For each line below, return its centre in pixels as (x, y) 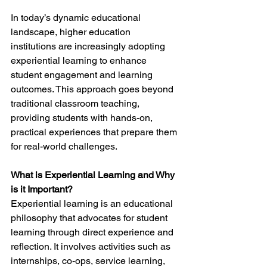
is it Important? (42, 189)
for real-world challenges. (64, 146)
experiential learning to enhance (80, 60)
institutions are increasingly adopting (89, 46)
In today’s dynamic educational (77, 18)
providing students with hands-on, (83, 118)
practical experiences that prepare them (95, 132)
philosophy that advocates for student (90, 218)
